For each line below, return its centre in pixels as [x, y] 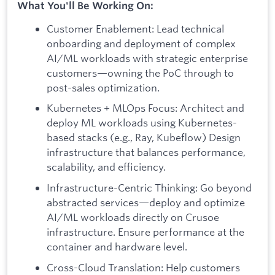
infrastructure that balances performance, [146, 152]
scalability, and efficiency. [106, 167]
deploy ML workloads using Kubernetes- [142, 123]
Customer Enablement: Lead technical [135, 28]
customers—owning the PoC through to [140, 72]
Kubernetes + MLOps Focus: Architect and [145, 108]
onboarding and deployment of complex [141, 43]
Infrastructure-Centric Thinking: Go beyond [149, 188]
